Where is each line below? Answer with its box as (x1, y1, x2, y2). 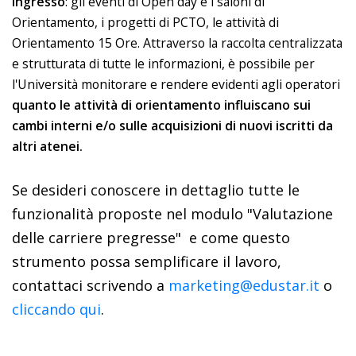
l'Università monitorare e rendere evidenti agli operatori (12, 75, 340, 94)
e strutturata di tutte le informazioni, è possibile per (12, 55, 315, 73)
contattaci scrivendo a (12, 275, 168, 295)
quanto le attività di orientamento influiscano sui (12, 96, 311, 114)
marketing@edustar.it (168, 275, 323, 295)
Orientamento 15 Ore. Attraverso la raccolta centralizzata (12, 34, 342, 52)
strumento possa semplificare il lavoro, (12, 251, 281, 271)
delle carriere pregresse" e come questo (12, 227, 290, 247)
